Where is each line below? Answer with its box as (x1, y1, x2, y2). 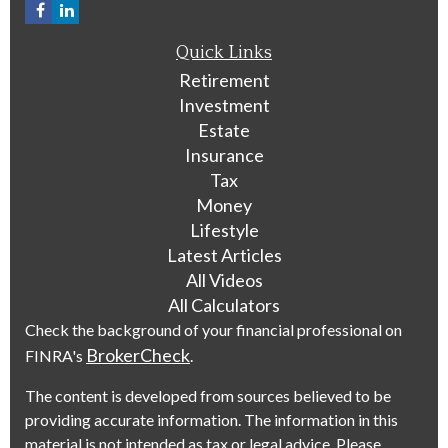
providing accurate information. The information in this (25, 410, 398, 429)
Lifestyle (189, 219, 259, 241)
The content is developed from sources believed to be (25, 386, 391, 405)
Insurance (184, 144, 264, 166)
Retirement (178, 69, 270, 91)
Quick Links (176, 43, 272, 63)
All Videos (185, 269, 263, 291)
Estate (198, 119, 250, 141)
